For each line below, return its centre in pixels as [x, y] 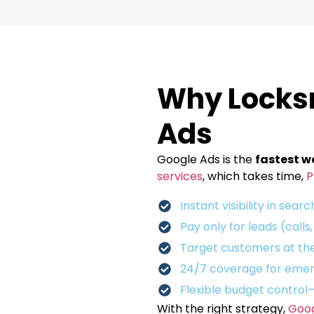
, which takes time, [253, 177]
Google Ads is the [206, 160]
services [180, 177]
